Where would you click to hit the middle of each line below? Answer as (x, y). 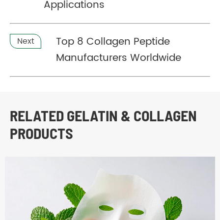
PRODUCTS (41, 133)
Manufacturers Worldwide (119, 58)
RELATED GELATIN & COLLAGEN (103, 115)
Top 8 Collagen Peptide (113, 42)
